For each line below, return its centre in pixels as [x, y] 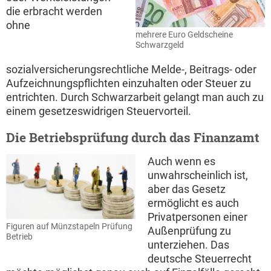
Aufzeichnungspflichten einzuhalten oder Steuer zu [129, 83]
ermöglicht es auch [193, 203]
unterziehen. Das [188, 245]
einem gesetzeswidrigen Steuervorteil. [99, 111]
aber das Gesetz [187, 189]
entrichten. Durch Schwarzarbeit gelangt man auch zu [135, 97]
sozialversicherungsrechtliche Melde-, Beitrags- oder [131, 70]
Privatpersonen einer [198, 217]
